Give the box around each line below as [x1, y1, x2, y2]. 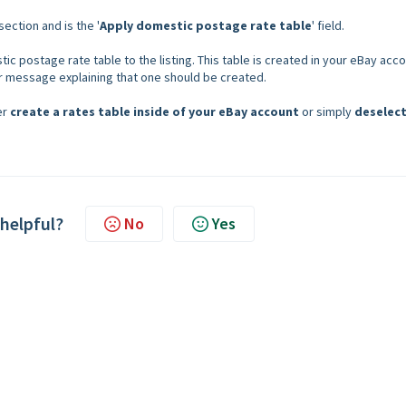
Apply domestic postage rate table [100, 17, 312, 34]
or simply [299, 103, 354, 120]
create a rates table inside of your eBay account [10, 103, 299, 120]
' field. [312, 17, 344, 34]
